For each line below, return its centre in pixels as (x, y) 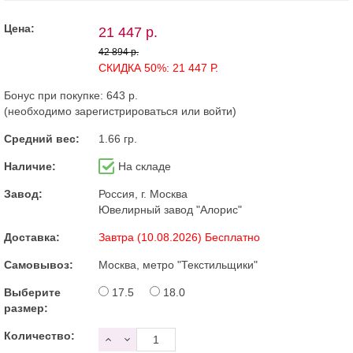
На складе (145, 167)
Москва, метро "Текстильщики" (178, 265)
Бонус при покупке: (55, 96)
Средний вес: (42, 139)
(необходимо (39, 111)
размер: (26, 308)
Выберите (32, 293)
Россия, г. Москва (143, 194)
